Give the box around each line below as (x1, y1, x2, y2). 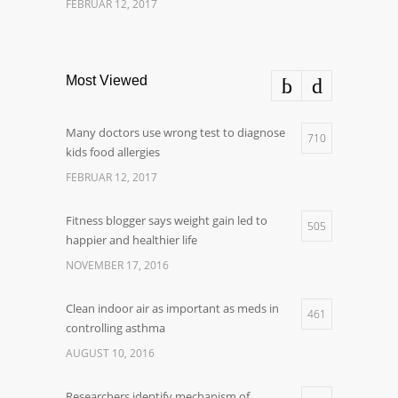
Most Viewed (66, 73, 147, 88)
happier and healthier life (66, 232, 197, 248)
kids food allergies (66, 144, 160, 160)
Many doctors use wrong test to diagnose (66, 124, 285, 140)
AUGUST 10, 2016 (66, 346, 155, 361)
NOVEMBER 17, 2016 (66, 258, 169, 273)
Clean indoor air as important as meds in (66, 300, 279, 316)
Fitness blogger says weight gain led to (66, 212, 267, 228)
